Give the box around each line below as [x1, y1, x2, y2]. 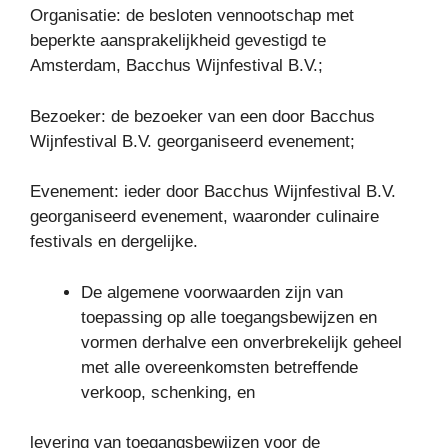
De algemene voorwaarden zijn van [81, 282, 343, 302]
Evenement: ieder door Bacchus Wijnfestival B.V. [30, 182, 396, 201]
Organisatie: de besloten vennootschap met [30, 6, 354, 25]
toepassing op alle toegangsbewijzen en [81, 307, 377, 327]
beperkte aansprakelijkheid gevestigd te [30, 31, 326, 50]
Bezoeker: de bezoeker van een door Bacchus [30, 106, 375, 126]
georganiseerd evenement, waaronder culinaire [30, 207, 379, 226]
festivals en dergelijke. [30, 232, 198, 251]
